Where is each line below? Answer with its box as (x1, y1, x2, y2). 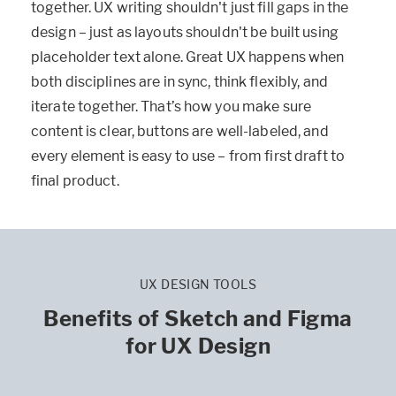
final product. (31, 172, 119, 190)
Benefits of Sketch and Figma (43, 306, 353, 332)
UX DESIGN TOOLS (140, 277, 256, 293)
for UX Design (125, 333, 271, 360)
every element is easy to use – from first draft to (31, 148, 345, 165)
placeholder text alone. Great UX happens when (31, 49, 345, 66)
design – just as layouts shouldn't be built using (31, 24, 339, 42)
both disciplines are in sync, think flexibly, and (31, 73, 328, 91)
